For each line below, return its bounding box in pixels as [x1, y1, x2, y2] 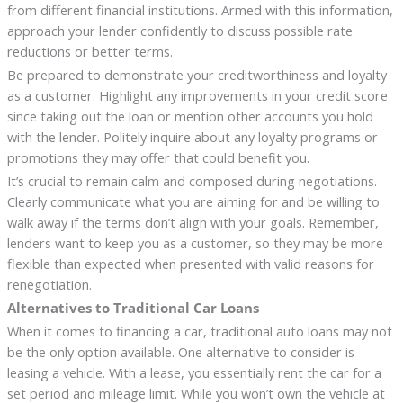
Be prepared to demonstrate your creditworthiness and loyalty [6, 66, 387, 85]
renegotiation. [6, 274, 92, 293]
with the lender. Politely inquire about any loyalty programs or [6, 128, 378, 147]
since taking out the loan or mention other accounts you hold [6, 107, 373, 126]
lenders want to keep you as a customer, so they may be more [6, 233, 383, 252]
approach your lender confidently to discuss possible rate [6, 22, 353, 40]
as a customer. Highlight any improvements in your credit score [6, 86, 388, 105]
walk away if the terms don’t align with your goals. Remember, [6, 212, 379, 231]
